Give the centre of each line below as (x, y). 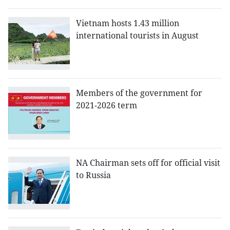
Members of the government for (139, 93)
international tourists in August (137, 36)
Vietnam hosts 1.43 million (128, 23)
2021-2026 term (107, 106)
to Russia (93, 175)
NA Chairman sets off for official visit (148, 163)
